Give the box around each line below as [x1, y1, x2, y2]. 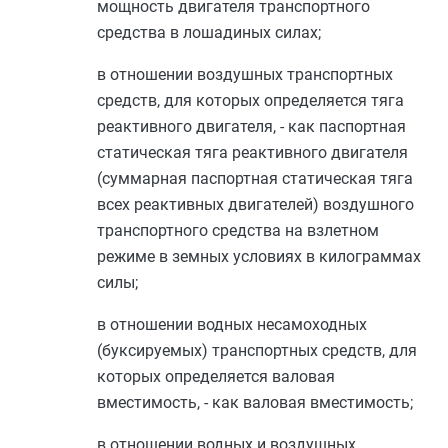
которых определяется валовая [97, 367, 335, 386]
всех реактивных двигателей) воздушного [97, 195, 414, 214]
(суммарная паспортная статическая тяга [97, 169, 413, 188]
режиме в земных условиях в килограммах [97, 247, 421, 266]
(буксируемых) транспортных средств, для [97, 341, 417, 360]
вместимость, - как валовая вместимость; [97, 393, 413, 412]
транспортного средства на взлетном [97, 221, 379, 240]
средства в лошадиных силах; [97, 23, 321, 42]
